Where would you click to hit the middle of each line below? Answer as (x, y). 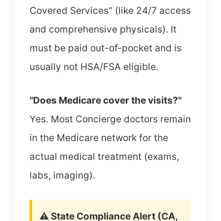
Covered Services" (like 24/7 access (110, 11)
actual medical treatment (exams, (104, 157)
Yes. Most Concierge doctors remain (110, 119)
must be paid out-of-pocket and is (106, 48)
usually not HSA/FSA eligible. (94, 67)
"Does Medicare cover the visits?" (106, 100)
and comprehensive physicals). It (103, 29)
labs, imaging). (62, 175)
